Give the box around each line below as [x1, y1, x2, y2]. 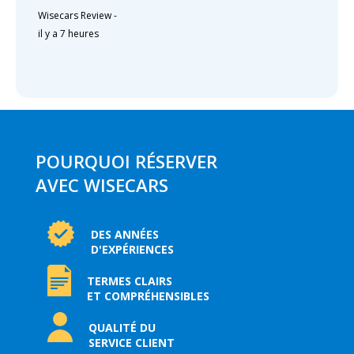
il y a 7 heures [38, 27, 99, 41]
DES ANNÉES [90, 227, 159, 243]
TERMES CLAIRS [86, 273, 172, 289]
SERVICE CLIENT [88, 335, 175, 351]
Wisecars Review [38, 9, 111, 23]
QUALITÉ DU [88, 320, 156, 336]
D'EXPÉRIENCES [90, 242, 174, 258]
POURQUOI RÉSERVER [35, 149, 217, 174]
